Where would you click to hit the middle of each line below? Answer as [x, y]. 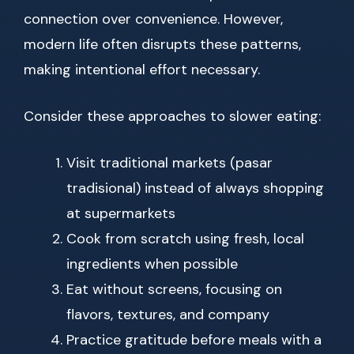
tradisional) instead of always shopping [195, 188]
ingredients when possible [152, 264]
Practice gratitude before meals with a [194, 340]
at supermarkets [121, 214]
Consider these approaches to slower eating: [172, 117]
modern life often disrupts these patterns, [162, 45]
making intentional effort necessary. [142, 70]
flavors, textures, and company [168, 315]
